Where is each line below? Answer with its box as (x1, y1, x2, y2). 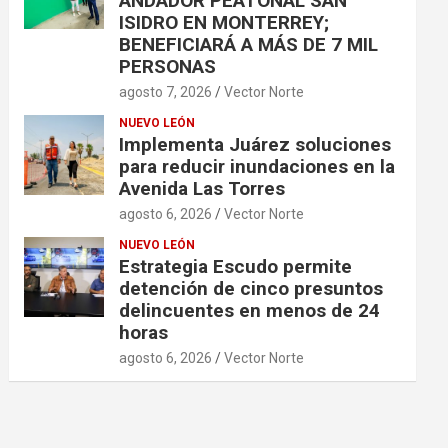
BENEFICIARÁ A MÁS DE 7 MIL (119, 32, 379, 56)
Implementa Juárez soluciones (119, 132, 392, 156)
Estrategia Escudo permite (119, 254, 353, 278)
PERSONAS (119, 54, 217, 78)
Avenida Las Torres (119, 176, 286, 200)
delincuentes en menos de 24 (119, 298, 381, 322)
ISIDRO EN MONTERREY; (119, 10, 330, 34)
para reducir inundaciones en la (119, 154, 396, 178)
